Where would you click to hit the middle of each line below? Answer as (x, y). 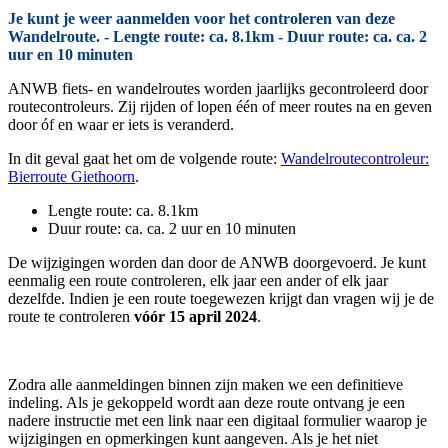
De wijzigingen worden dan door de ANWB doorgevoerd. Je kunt (217, 263)
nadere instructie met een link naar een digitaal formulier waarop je (217, 421)
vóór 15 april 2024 (195, 317)
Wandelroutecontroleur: (355, 159)
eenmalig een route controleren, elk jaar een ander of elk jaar (198, 281)
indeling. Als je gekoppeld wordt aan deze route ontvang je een (206, 403)
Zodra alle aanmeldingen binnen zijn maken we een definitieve (205, 385)
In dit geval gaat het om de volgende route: (144, 159)
